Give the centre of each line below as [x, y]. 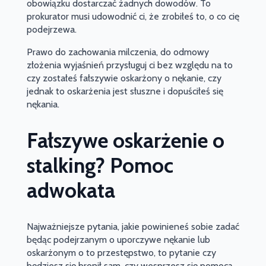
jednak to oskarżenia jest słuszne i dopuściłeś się [125, 91]
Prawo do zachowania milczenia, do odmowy [118, 52]
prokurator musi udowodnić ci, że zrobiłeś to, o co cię [133, 16]
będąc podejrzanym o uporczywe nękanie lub [118, 240]
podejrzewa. [51, 29]
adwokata [71, 191]
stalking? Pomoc [100, 166]
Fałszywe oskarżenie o [125, 141]
